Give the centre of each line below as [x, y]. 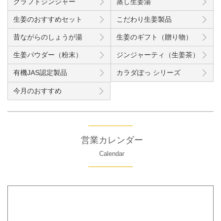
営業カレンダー [112, 140]
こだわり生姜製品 [144, 19]
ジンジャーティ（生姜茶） [158, 55]
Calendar [112, 154]
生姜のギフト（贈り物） [155, 37]
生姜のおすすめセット [48, 19]
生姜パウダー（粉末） [48, 55]
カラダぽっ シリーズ [149, 72]
